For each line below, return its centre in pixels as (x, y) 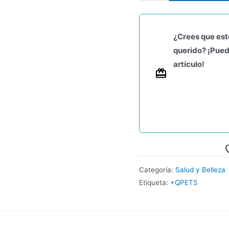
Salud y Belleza (200, 169)
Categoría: (157, 169)
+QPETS (184, 182)
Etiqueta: (155, 182)
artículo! (189, 64)
